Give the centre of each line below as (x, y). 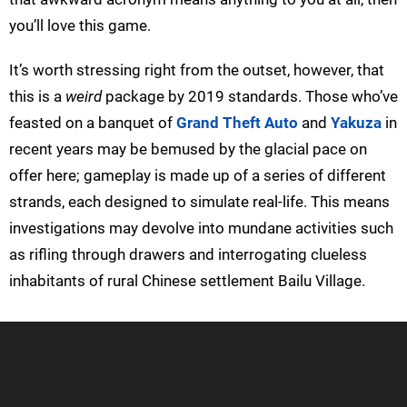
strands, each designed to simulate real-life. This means (199, 202)
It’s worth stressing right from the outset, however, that (197, 70)
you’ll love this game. (80, 26)
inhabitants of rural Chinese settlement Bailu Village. (187, 281)
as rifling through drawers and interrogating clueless (188, 255)
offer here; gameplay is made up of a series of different (198, 176)
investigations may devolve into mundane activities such (201, 228)
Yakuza (356, 123)
